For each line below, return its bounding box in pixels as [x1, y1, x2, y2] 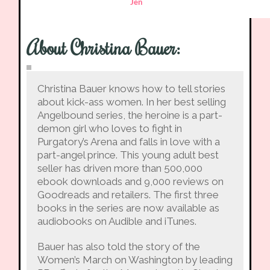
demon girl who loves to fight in [37, 122, 182, 134]
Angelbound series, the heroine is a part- [37, 108, 222, 121]
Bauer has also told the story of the [37, 240, 200, 253]
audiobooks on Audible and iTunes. [37, 215, 196, 227]
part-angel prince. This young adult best [37, 148, 219, 161]
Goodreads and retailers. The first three [37, 188, 219, 201]
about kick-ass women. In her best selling [37, 95, 226, 108]
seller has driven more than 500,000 [37, 162, 202, 174]
